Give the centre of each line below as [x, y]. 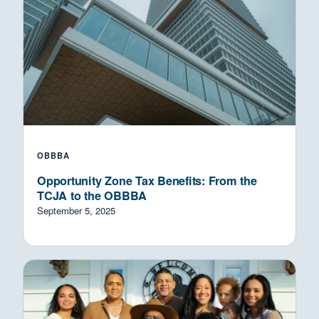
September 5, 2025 [77, 211]
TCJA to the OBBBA [92, 196]
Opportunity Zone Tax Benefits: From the [147, 181]
